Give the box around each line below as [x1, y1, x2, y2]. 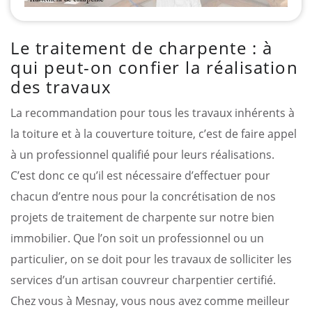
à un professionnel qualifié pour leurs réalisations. [10, 146, 274, 162]
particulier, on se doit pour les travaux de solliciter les [10, 251, 292, 267]
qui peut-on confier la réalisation [10, 55, 298, 79]
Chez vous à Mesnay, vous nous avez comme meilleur [10, 292, 290, 309]
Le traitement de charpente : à [10, 36, 272, 59]
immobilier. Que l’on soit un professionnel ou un [10, 230, 264, 246]
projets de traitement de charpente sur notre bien [10, 209, 274, 225]
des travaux [10, 75, 112, 98]
